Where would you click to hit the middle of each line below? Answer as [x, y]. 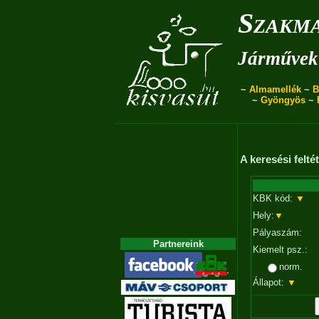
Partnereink [178, 244]
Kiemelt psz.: [280, 250]
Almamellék [275, 89]
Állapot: [270, 283]
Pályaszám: [277, 233]
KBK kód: [274, 199]
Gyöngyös [283, 100]
